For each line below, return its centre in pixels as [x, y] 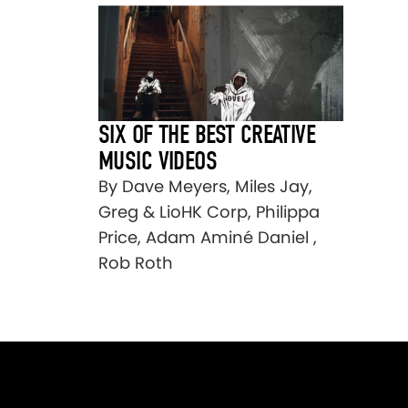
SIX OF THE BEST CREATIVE [207, 135]
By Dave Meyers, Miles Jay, [205, 187]
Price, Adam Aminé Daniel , [208, 238]
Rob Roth [136, 263]
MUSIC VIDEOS [158, 161]
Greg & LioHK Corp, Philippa [209, 212]
